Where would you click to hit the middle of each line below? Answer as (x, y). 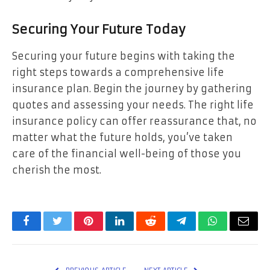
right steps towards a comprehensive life (118, 72)
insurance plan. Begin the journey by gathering (132, 88)
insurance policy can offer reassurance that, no (134, 121)
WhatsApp (235, 230)
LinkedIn (138, 230)
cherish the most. (57, 170)
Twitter (72, 230)
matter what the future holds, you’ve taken (122, 137)
